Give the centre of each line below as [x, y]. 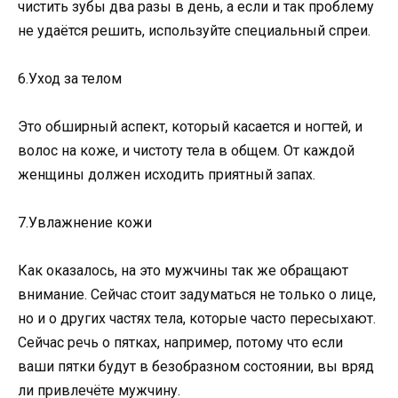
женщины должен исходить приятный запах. [168, 174]
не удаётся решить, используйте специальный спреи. [196, 30]
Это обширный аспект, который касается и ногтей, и [190, 126]
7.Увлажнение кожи [87, 223]
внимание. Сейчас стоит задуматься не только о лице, [197, 295]
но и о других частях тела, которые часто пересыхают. [197, 319]
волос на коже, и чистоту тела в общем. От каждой [186, 150]
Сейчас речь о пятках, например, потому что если [180, 343]
